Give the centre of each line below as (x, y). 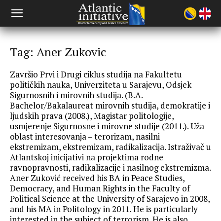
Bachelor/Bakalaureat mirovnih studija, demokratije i (110, 105)
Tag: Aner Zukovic (58, 52)
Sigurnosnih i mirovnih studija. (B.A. (76, 95)
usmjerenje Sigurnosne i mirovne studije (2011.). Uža (107, 126)
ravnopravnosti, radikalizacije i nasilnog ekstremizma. (110, 167)
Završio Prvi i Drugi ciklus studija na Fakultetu (96, 74)
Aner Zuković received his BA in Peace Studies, (97, 178)
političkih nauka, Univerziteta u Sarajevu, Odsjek (101, 85)
